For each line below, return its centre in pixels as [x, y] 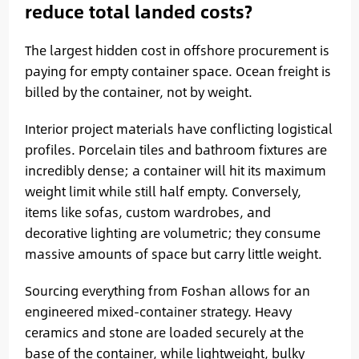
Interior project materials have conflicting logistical [178, 128]
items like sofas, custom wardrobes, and [147, 212]
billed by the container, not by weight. [138, 91]
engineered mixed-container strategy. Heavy [158, 311]
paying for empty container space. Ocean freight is [177, 71]
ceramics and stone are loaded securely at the [164, 332]
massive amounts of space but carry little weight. [173, 253]
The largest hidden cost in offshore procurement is [177, 50]
